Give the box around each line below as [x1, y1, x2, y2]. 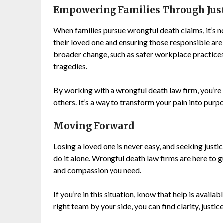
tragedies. [53, 61, 87, 71]
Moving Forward [53, 120, 134, 132]
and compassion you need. [53, 165, 141, 175]
